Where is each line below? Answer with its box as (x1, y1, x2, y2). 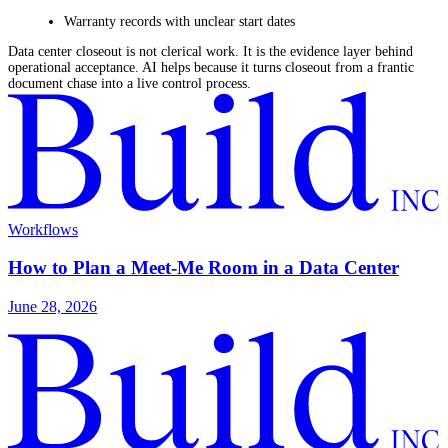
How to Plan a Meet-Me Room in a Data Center (8, 257, 399, 279)
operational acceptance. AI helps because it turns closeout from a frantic (8, 60, 414, 76)
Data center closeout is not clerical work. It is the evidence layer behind (8, 44, 413, 60)
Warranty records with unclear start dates (64, 14, 295, 30)
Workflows (8, 220, 78, 238)
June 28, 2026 (8, 298, 97, 316)
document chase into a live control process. (8, 76, 251, 92)
